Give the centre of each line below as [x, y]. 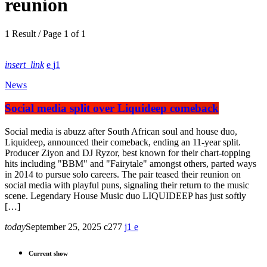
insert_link [24, 65]
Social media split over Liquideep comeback [112, 108]
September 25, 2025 [63, 226]
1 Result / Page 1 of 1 [45, 34]
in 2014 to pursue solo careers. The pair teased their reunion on [123, 174]
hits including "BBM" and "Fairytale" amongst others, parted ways [131, 163]
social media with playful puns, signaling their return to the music [127, 185]
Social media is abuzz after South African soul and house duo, [121, 131]
